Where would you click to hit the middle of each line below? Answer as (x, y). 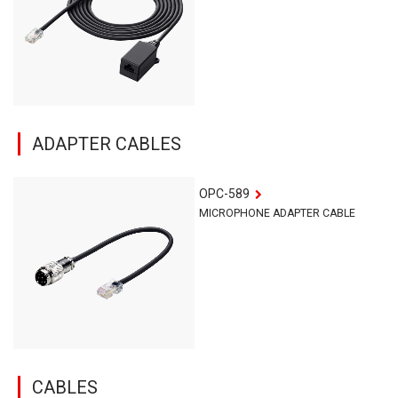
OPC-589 (224, 194)
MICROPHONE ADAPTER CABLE (277, 214)
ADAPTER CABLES (107, 144)
